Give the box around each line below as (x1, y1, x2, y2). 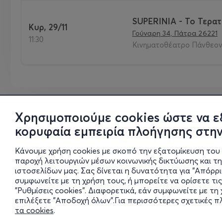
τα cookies (15, 205, 54, 215)
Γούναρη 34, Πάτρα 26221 (132, 29, 218, 38)
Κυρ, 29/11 (34, 21, 68, 32)
